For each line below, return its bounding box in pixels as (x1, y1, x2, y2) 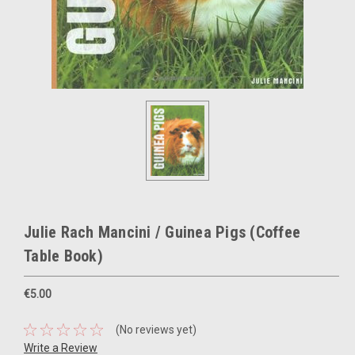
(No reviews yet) (115, 323, 197, 336)
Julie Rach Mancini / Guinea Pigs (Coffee (24, 223, 300, 242)
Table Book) (24, 246, 103, 266)
